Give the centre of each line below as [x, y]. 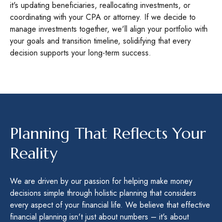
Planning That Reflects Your [108, 133]
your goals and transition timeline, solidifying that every [100, 41]
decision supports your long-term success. [81, 53]
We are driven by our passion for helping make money [101, 181]
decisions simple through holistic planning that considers [103, 193]
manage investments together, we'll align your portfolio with [109, 29]
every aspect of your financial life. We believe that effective [110, 205]
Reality [34, 153]
